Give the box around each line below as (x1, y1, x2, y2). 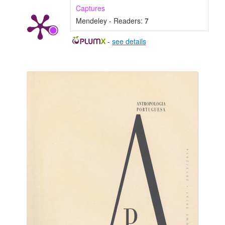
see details (111, 36, 146, 47)
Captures (75, 3, 105, 14)
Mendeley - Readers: (75, 16, 145, 26)
